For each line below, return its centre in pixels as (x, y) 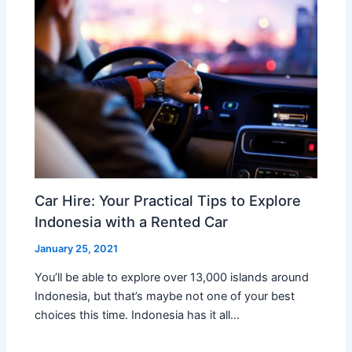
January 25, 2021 (77, 248)
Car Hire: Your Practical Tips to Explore (168, 200)
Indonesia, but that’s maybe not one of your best (165, 297)
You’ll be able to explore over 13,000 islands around (172, 278)
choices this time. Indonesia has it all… (137, 315)
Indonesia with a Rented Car (132, 221)
